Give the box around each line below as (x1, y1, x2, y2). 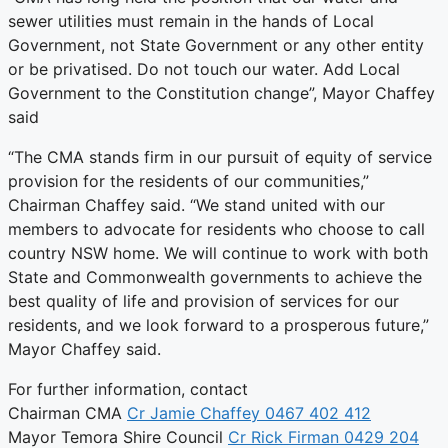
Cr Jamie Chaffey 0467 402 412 (127, 403, 371, 424)
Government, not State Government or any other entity (8, 35, 424, 56)
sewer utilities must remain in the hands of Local (8, 11, 374, 32)
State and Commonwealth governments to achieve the (8, 267, 422, 288)
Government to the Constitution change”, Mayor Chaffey (8, 83, 435, 104)
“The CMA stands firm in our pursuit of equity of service (8, 147, 432, 168)
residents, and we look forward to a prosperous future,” (8, 315, 429, 336)
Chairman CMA (8, 403, 127, 424)
